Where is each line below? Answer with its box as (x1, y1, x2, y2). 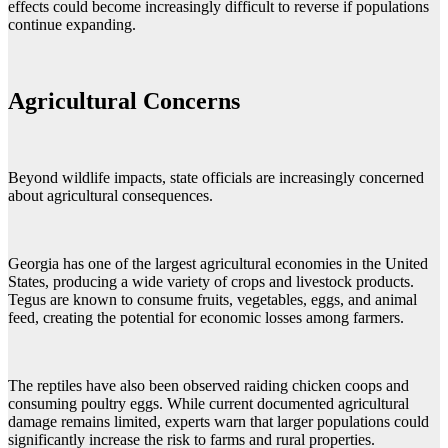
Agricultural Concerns (8, 87, 240, 114)
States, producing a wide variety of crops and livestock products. (8, 272, 414, 290)
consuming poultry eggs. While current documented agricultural (8, 394, 409, 412)
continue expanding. (8, 16, 136, 34)
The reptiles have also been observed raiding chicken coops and (8, 376, 409, 394)
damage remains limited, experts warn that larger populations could (8, 412, 429, 430)
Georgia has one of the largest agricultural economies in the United (8, 254, 428, 272)
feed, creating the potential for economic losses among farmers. (8, 308, 404, 326)
